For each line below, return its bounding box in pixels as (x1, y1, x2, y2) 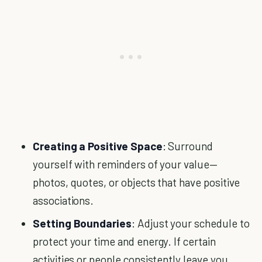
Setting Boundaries (33, 216, 132, 230)
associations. (33, 194, 94, 207)
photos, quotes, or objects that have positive (33, 175, 240, 189)
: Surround (162, 139, 213, 153)
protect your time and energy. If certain (33, 235, 216, 248)
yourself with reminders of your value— (33, 157, 218, 171)
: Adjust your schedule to (131, 216, 250, 230)
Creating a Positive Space (33, 139, 163, 153)
